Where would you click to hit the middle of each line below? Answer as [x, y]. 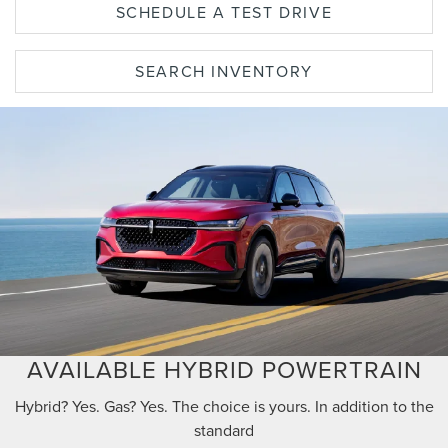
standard [224, 430]
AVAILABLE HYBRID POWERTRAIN [224, 369]
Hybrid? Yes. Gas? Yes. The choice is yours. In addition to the [224, 406]
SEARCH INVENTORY [224, 71]
